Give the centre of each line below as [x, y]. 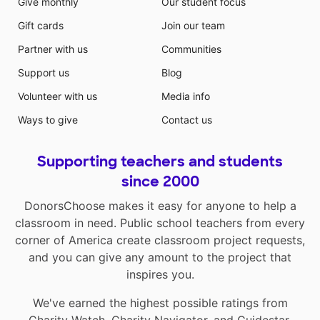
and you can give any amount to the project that [160, 257]
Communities [191, 49]
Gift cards [40, 25]
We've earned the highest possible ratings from [160, 303]
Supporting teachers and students [160, 161]
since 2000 [160, 181]
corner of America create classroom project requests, [160, 240]
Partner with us [52, 49]
